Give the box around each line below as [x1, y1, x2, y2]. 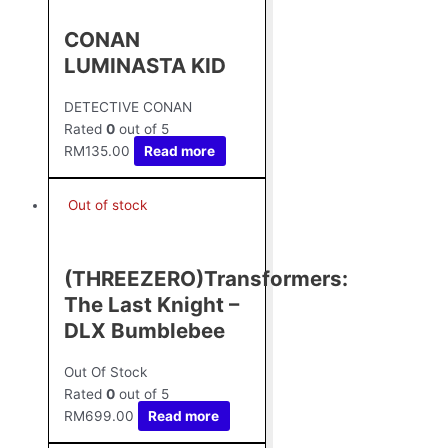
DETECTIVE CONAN [64, 98, 192, 115]
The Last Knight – [64, 291, 239, 317]
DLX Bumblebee [64, 317, 225, 343]
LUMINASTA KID [64, 52, 226, 78]
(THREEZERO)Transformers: [64, 265, 348, 291]
